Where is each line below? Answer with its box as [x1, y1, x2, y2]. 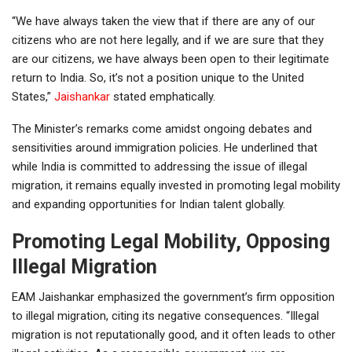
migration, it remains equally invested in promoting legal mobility [12, 178, 340, 192]
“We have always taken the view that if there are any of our [12, 13, 315, 28]
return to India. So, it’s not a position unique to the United [12, 70, 304, 85]
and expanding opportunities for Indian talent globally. [12, 196, 285, 211]
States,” [12, 89, 54, 104]
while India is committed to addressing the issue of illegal [12, 159, 307, 174]
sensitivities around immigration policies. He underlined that [12, 140, 317, 155]
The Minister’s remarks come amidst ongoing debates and [12, 121, 312, 136]
